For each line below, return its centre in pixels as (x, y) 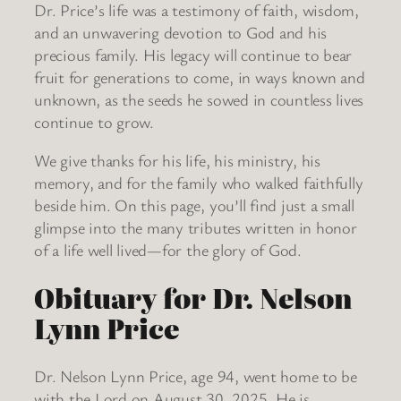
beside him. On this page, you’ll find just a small (195, 205)
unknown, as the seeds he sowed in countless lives (199, 99)
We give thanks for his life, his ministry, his (177, 161)
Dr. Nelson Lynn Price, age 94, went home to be (196, 375)
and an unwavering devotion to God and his (181, 32)
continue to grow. (94, 121)
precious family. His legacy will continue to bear (193, 54)
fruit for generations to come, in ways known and (200, 77)
